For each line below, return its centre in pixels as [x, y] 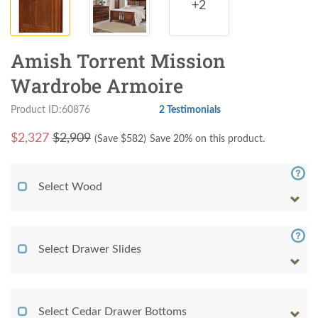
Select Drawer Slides [90, 250]
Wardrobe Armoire [97, 86]
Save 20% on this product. [207, 139]
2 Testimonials [190, 110]
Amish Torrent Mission [118, 61]
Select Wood [70, 187]
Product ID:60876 [50, 110]
